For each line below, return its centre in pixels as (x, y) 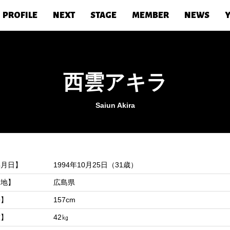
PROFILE (20, 15)
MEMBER (150, 15)
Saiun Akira (115, 105)
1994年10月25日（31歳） (96, 165)
